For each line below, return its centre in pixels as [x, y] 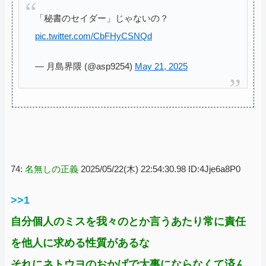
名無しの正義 [52, 169]
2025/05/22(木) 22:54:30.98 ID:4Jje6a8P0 [161, 169]
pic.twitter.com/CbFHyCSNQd [94, 36]
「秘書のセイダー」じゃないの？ [102, 18]
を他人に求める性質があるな [80, 243]
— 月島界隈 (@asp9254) [85, 66]
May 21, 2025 [161, 66]
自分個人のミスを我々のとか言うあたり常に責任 [128, 221]
